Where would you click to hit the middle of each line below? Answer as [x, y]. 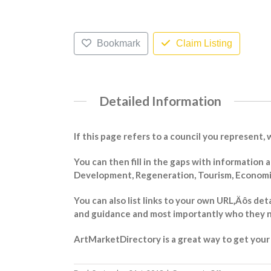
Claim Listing [204, 43]
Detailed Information [160, 101]
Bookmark [118, 43]
